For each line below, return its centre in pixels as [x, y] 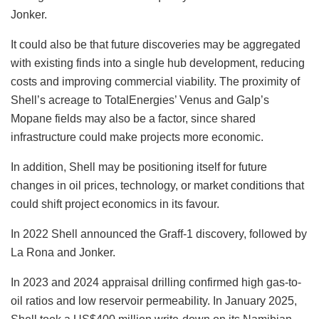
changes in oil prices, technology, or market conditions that [157, 185]
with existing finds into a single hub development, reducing [158, 63]
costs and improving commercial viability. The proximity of [155, 81]
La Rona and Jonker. [63, 252]
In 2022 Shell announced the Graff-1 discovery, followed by [159, 234]
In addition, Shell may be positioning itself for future [139, 167]
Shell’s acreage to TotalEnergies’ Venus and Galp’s [140, 100]
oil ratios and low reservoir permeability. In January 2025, [154, 300]
